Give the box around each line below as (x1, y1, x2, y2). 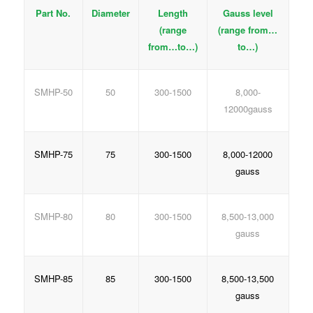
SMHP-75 (34, 147, 73, 161)
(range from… (218, 23, 278, 37)
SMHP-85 (34, 272, 73, 286)
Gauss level (222, 6, 273, 20)
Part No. (36, 6, 71, 20)
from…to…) (147, 40, 198, 54)
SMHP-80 (34, 210, 73, 224)
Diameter (91, 6, 130, 20)
